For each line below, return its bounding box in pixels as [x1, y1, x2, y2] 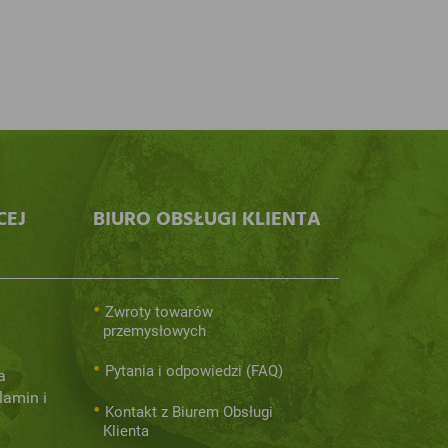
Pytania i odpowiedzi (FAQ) [104, 362, 283, 380]
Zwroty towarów [104, 303, 213, 321]
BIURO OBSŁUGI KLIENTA [93, 204, 322, 236]
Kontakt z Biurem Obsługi [104, 403, 273, 421]
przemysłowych [103, 322, 207, 340]
